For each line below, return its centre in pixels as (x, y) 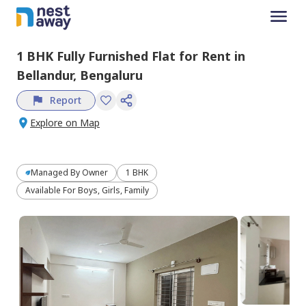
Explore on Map (65, 122)
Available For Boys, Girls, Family (87, 190)
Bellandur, (48, 75)
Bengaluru (111, 75)
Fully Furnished (102, 56)
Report (66, 100)
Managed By (56, 172)
